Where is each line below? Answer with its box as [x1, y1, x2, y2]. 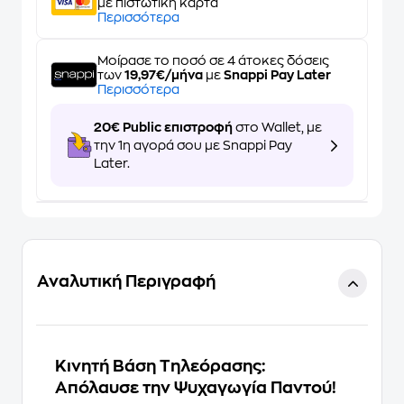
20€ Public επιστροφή [94, 121, 233, 133]
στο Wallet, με [233, 121, 322, 133]
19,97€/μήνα [124, 69, 203, 81]
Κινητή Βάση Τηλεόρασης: [55, 358, 265, 374]
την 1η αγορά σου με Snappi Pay [94, 139, 292, 151]
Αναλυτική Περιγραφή [37, 273, 216, 289]
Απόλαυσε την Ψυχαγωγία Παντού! [55, 380, 336, 396]
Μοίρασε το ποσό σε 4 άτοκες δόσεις [97, 54, 329, 67]
